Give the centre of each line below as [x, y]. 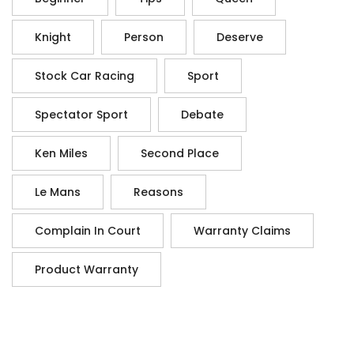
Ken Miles [61, 154]
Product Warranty [87, 270]
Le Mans [58, 192]
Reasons [158, 192]
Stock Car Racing [85, 76]
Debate [202, 115]
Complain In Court [88, 231]
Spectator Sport [81, 115]
